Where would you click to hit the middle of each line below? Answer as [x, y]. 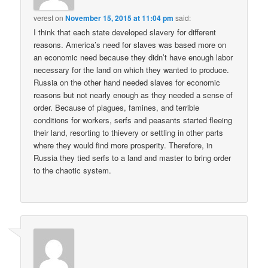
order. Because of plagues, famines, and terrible [117, 108]
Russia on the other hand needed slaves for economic [127, 83]
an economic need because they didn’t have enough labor [133, 57]
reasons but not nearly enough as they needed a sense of [133, 95]
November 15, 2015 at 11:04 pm [120, 18]
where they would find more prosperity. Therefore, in [123, 145]
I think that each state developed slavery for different [125, 32]
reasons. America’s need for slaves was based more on [130, 45]
